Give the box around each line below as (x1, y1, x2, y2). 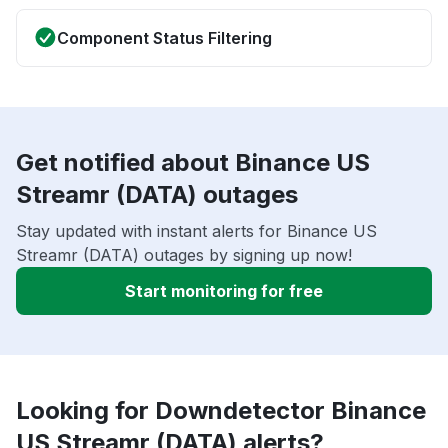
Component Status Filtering (57, 28, 272, 49)
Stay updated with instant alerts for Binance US (16, 221, 377, 242)
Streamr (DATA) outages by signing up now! (16, 245, 352, 266)
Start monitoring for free (125, 281, 323, 302)
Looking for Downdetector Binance (16, 396, 426, 426)
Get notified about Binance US (16, 148, 370, 178)
